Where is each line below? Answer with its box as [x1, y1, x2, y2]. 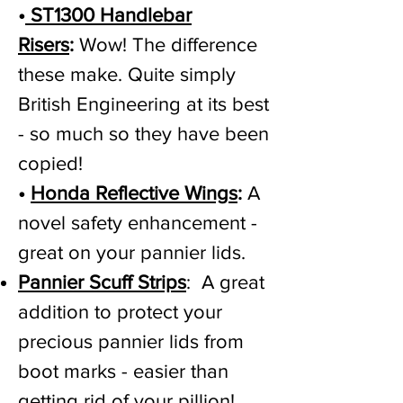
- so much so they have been [18, 123, 269, 144]
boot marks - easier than [18, 361, 228, 381]
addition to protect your [18, 301, 222, 322]
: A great [186, 272, 264, 292]
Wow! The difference [74, 34, 257, 55]
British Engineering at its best [18, 94, 269, 114]
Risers [18, 34, 69, 55]
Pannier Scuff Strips [18, 272, 186, 292]
